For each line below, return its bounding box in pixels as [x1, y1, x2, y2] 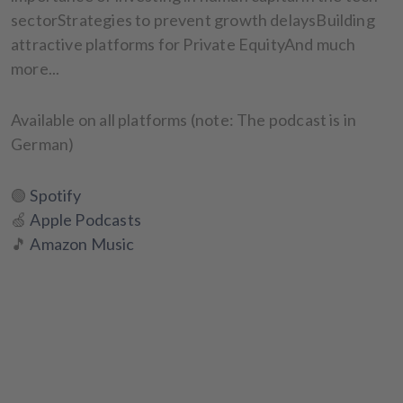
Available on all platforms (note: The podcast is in [11, 109, 357, 130]
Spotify [30, 184, 82, 205]
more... [11, 58, 60, 78]
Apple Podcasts [30, 209, 141, 229]
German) [11, 133, 75, 154]
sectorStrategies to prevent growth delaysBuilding [11, 9, 375, 30]
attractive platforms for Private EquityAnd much [11, 33, 356, 54]
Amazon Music [30, 233, 135, 254]
